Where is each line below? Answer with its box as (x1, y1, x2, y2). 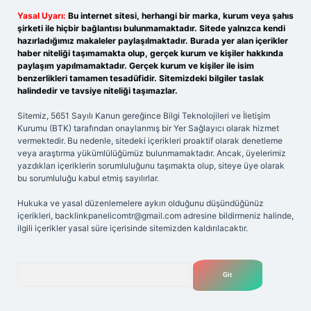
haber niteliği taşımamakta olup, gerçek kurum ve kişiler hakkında (17, 48, 283, 58)
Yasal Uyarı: (17, 10, 66, 21)
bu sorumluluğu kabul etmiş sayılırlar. (17, 173, 159, 183)
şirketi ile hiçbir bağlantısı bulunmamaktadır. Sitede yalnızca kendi (17, 23, 285, 33)
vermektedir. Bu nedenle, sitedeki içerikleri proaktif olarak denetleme (17, 135, 283, 146)
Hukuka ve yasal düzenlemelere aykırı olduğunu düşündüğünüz (17, 198, 264, 208)
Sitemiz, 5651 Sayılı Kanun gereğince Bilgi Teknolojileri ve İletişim (17, 110, 270, 121)
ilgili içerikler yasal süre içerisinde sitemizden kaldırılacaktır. (17, 223, 248, 233)
